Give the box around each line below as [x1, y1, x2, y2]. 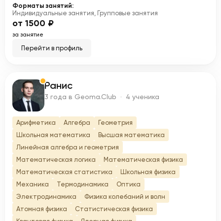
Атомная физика [16, 205, 67, 213]
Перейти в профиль [21, 44, 82, 52]
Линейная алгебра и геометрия [16, 144, 119, 151]
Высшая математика [98, 131, 165, 139]
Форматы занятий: [12, 2, 74, 9]
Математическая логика [16, 156, 96, 163]
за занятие [12, 31, 43, 38]
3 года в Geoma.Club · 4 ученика [44, 93, 159, 101]
